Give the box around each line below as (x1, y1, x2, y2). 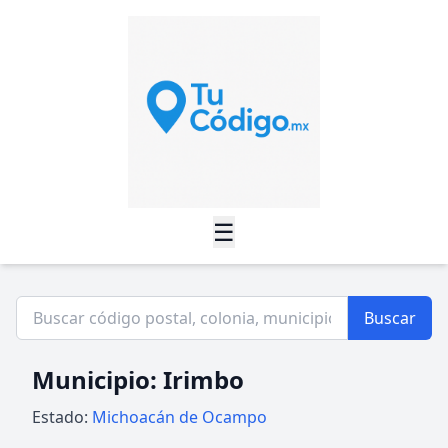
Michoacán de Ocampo (92, 406, 267, 428)
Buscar (364, 307, 416, 329)
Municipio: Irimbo (32, 363, 244, 396)
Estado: (32, 406, 92, 428)
